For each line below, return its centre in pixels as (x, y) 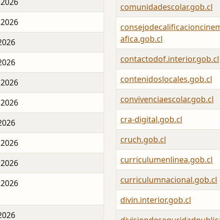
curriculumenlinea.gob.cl (166, 160)
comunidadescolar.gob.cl (166, 7)
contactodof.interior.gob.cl (170, 59)
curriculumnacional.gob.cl (169, 180)
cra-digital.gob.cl (151, 120)
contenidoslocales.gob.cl (166, 79)
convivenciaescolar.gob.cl (167, 99)
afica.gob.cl (141, 39)
